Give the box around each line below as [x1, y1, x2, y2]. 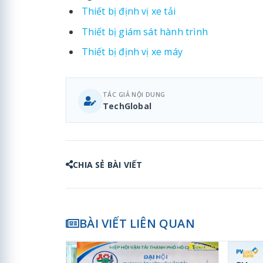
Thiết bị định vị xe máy [81, 45, 183, 58]
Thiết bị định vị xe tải [81, 5, 176, 18]
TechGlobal [103, 100, 151, 112]
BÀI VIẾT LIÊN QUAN [79, 215, 195, 231]
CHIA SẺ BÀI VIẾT [73, 159, 143, 170]
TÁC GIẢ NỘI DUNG [103, 90, 166, 99]
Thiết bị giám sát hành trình [81, 25, 208, 38]
